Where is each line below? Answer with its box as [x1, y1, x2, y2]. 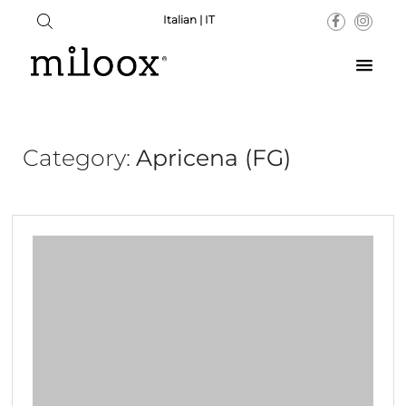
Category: [23, 143, 137, 171]
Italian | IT [163, 13, 215, 26]
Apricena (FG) [136, 143, 292, 171]
